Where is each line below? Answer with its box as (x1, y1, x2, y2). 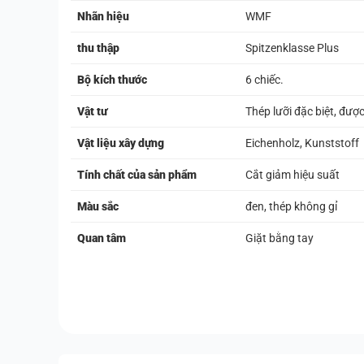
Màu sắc (77, 200, 119, 214)
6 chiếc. (245, 73, 284, 87)
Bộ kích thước (77, 73, 147, 87)
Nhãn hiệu (77, 10, 129, 24)
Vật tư (77, 105, 107, 119)
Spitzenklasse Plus (245, 41, 339, 55)
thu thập (77, 41, 119, 55)
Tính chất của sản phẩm (77, 168, 197, 182)
